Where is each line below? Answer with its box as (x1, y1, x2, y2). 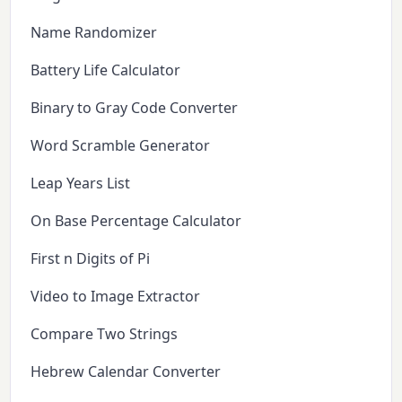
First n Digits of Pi (31, 248, 151, 268)
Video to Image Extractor (31, 285, 201, 306)
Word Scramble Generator (31, 135, 211, 155)
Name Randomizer (31, 22, 158, 42)
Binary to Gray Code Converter (31, 97, 239, 118)
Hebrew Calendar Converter (31, 361, 222, 381)
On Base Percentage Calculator (31, 210, 242, 231)
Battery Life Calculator (31, 59, 181, 80)
